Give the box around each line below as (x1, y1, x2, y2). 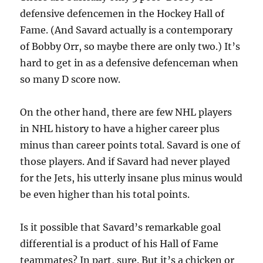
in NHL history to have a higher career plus (20, 122, 220, 134)
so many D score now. (20, 73, 121, 85)
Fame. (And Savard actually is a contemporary (20, 23, 233, 36)
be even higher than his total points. (20, 188, 190, 200)
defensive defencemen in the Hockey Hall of (20, 7, 225, 19)
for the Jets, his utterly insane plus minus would (20, 171, 243, 184)
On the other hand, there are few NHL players (20, 106, 232, 118)
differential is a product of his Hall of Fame (20, 237, 219, 249)
